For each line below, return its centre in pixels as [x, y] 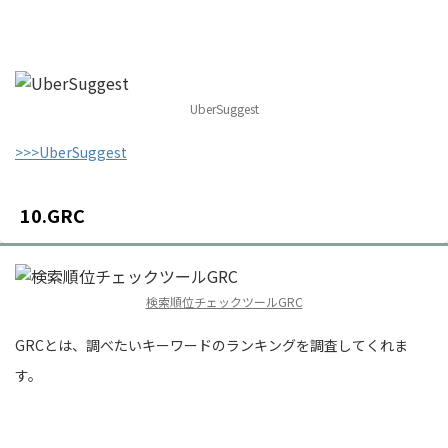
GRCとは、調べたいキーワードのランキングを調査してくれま [211, 344]
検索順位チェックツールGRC [224, 301]
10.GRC [52, 214]
